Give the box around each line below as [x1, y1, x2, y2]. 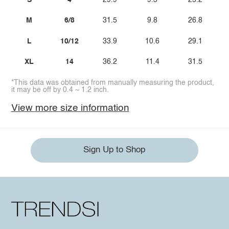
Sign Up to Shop [83, 146, 146, 155]
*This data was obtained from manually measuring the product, [11, 79, 214, 86]
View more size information [11, 103, 129, 113]
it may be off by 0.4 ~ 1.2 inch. [11, 86, 109, 94]
